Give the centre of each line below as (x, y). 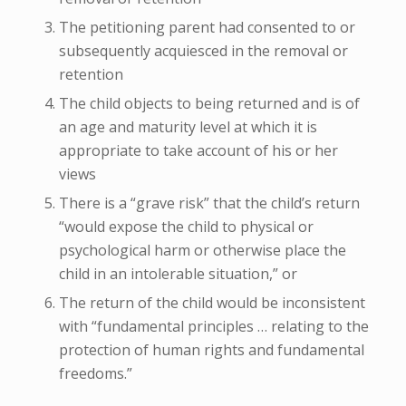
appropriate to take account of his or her (198, 151)
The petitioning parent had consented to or (207, 28)
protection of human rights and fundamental (211, 350)
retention (91, 75)
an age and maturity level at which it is (188, 127)
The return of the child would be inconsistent (212, 303)
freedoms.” (95, 374)
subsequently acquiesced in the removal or (203, 51)
